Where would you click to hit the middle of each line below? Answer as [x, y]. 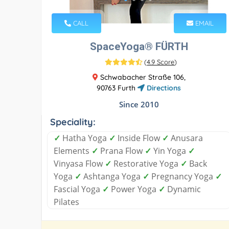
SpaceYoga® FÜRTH [139, 46]
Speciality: [73, 122]
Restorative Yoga [146, 163]
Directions [163, 88]
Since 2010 [139, 104]
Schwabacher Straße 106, [142, 77]
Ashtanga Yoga [112, 176]
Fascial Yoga [78, 189]
